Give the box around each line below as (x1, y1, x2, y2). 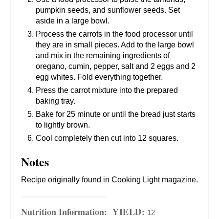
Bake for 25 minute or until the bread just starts (36, 110, 196, 118)
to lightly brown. (36, 121, 90, 129)
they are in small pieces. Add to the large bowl (36, 41, 194, 49)
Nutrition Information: (21, 205, 107, 218)
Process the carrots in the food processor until (36, 30, 193, 38)
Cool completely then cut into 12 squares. (36, 134, 178, 142)
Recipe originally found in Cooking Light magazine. (21, 175, 198, 184)
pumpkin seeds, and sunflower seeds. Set (36, 6, 180, 14)
